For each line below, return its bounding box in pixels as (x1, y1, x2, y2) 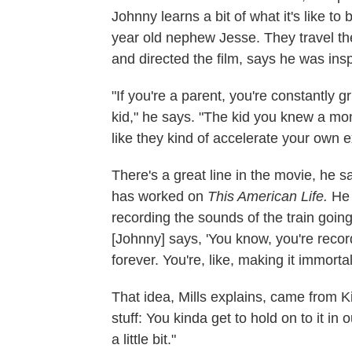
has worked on (112, 189, 207, 204)
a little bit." (112, 332, 176, 347)
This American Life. (207, 189, 332, 204)
